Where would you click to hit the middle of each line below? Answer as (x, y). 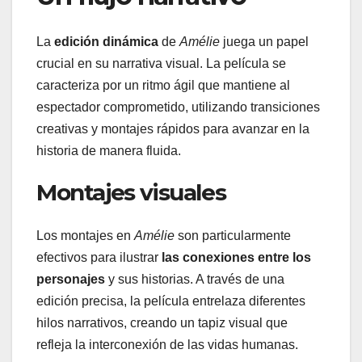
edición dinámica (106, 41)
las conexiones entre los (236, 258)
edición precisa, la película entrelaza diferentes (171, 301)
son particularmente (233, 236)
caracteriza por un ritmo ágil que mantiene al (163, 85)
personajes (71, 280)
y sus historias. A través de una (195, 280)
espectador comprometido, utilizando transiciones (178, 107)
